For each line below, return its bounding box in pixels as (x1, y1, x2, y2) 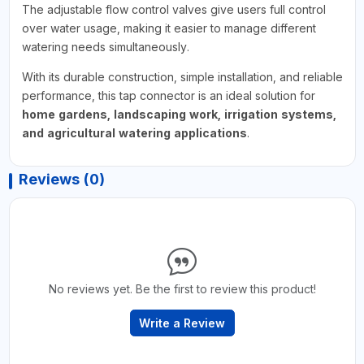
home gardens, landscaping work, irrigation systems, (21, 106, 336, 121)
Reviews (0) (18, 170, 105, 188)
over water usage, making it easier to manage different (21, 20, 316, 35)
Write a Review (139, 315, 225, 330)
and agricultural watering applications (21, 125, 247, 140)
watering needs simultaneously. (21, 39, 189, 54)
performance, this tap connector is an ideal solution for (21, 88, 315, 102)
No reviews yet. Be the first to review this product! (48, 281, 316, 296)
